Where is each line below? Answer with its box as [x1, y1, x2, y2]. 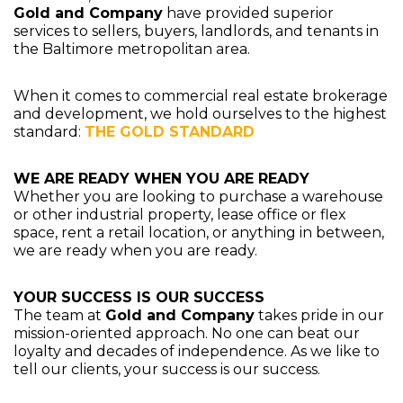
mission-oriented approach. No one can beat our [13, 325, 360, 342]
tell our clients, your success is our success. [13, 361, 320, 378]
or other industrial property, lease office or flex [13, 206, 346, 223]
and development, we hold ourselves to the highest [13, 105, 387, 122]
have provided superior [163, 4, 334, 22]
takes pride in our [255, 307, 384, 324]
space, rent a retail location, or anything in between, [13, 224, 384, 241]
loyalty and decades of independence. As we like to [13, 343, 380, 360]
